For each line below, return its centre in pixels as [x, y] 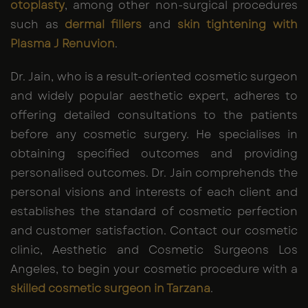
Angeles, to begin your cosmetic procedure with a [154, 269]
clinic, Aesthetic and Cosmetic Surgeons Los [154, 250]
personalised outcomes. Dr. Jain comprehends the [154, 173]
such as [38, 25]
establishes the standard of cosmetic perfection [154, 212]
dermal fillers [107, 25]
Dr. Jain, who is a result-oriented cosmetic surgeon [154, 77]
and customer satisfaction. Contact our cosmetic [154, 231]
